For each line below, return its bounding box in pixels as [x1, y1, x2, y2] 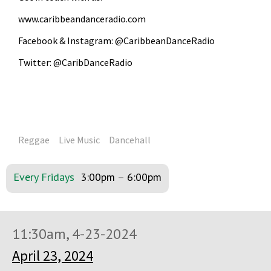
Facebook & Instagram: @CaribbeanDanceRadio [18, 34, 215, 47]
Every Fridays [13, 169, 74, 184]
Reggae [18, 133, 50, 146]
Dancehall [109, 133, 151, 146]
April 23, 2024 [12, 246, 93, 265]
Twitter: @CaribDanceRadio [18, 56, 132, 68]
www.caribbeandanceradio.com [18, 12, 146, 25]
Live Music [59, 133, 100, 146]
